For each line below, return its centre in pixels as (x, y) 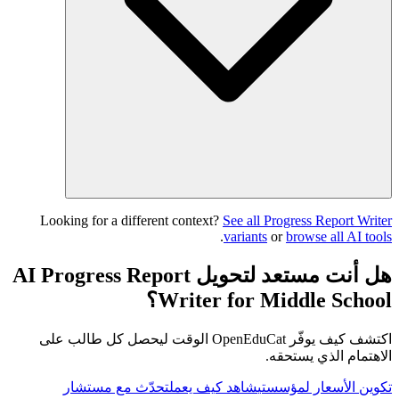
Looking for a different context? (130, 221)
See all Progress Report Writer (307, 221)
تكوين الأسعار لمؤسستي (325, 387)
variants (245, 237)
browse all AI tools (339, 237)
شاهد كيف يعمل (213, 387)
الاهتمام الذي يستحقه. (329, 355)
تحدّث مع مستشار (116, 387)
